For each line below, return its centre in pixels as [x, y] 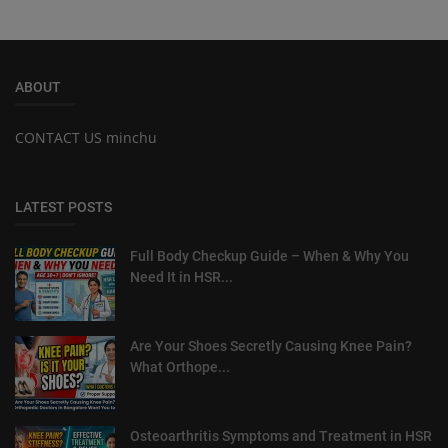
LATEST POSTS [63, 206]
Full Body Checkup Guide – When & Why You [269, 255]
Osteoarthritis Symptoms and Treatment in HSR [281, 435]
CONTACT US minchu [86, 137]
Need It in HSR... [181, 276]
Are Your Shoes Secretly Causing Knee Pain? [271, 345]
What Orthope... [180, 366]
